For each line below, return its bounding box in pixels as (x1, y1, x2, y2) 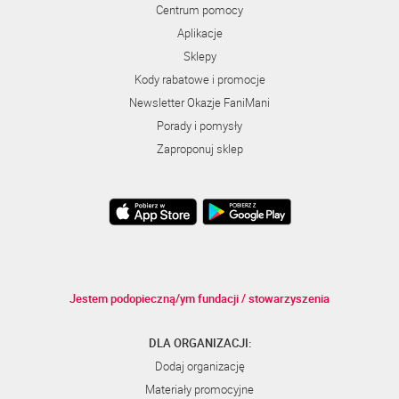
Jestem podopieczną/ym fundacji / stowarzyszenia (69, 290, 330, 306)
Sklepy (183, 48, 216, 64)
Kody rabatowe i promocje (134, 71, 265, 87)
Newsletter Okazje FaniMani (129, 94, 270, 110)
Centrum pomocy (156, 2, 243, 18)
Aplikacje (176, 25, 223, 41)
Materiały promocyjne (145, 381, 254, 397)
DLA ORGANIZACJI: (148, 335, 251, 351)
